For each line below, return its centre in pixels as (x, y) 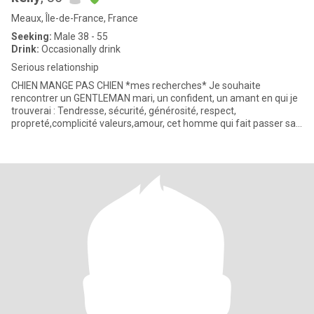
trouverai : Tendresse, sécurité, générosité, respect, (60, 111)
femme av (34, 136)
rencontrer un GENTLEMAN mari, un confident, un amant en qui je (72, 98)
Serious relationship (55, 67)
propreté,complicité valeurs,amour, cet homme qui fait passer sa (55, 123)
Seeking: (32, 36)
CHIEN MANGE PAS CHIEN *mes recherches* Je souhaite (68, 86)
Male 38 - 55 (80, 36)
